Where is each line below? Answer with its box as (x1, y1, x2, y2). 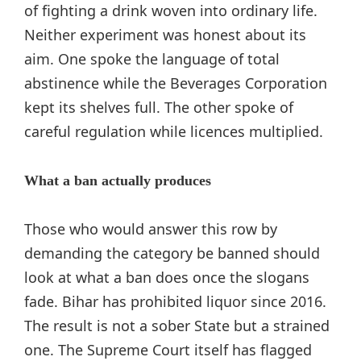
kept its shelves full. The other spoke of (24, 97, 293, 117)
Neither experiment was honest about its (24, 24, 306, 44)
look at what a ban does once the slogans (24, 267, 309, 287)
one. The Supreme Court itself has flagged (24, 339, 312, 359)
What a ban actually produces (24, 172, 211, 189)
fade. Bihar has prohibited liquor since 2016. (24, 291, 326, 311)
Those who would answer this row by (24, 218, 277, 239)
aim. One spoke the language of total (24, 48, 280, 68)
